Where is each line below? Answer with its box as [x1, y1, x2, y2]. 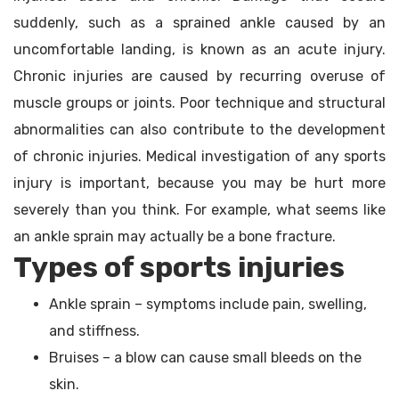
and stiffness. [49, 322, 140, 340]
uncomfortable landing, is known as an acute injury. [13, 41, 386, 59]
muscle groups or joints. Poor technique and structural [13, 94, 386, 112]
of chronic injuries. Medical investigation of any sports [13, 148, 386, 166]
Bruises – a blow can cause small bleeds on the [49, 349, 362, 367]
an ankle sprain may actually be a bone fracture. [13, 228, 336, 246]
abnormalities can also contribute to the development [13, 121, 386, 139]
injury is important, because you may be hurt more [13, 175, 386, 192]
